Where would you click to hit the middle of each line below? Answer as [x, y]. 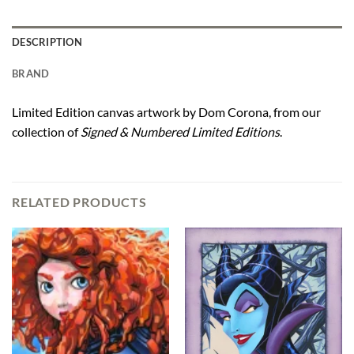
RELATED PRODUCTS [79, 201]
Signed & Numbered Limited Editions [180, 132]
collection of [46, 132]
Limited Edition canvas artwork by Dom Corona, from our [166, 112]
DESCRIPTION [47, 42]
